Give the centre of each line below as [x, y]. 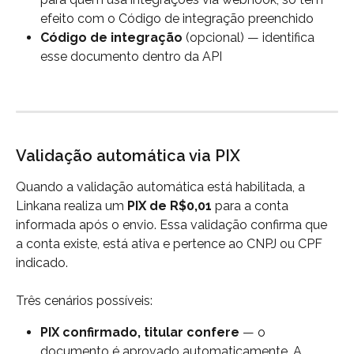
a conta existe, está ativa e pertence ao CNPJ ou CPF [171, 243]
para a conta [252, 205]
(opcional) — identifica [250, 37]
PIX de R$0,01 [169, 205]
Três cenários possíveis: [84, 300]
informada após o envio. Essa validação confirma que [173, 224]
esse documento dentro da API [131, 56]
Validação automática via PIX [128, 155]
